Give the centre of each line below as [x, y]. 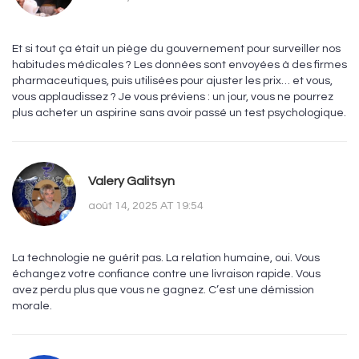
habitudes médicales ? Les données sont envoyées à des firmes [179, 65]
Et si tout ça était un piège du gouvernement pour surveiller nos [176, 49]
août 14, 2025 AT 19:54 [146, 206]
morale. [32, 307]
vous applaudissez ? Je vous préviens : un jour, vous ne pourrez [173, 97]
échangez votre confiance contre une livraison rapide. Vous [166, 274]
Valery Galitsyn [131, 181]
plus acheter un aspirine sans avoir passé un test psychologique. [179, 113]
